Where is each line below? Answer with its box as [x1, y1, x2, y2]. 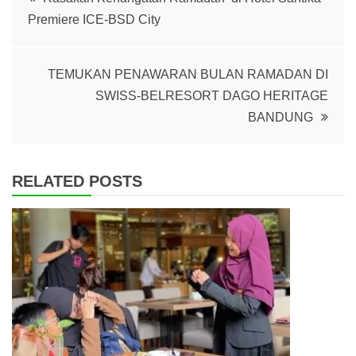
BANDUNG [248, 110, 313, 124]
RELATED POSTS [12, 172, 142, 190]
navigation [11, 20, 141, 49]
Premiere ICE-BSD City [28, 12, 161, 26]
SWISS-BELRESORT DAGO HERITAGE [95, 88, 328, 103]
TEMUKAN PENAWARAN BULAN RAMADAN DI [48, 67, 328, 81]
